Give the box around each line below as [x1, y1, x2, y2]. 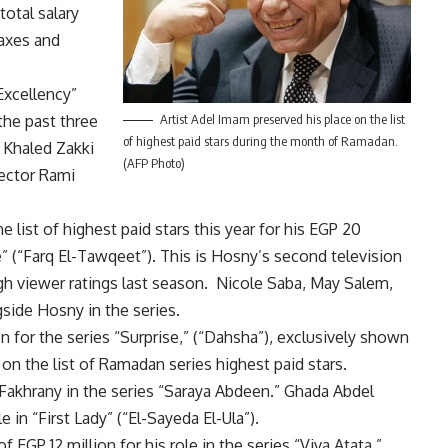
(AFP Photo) [122, 155, 185, 172]
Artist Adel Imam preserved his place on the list [159, 111, 405, 128]
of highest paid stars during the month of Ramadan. [122, 133, 398, 150]
